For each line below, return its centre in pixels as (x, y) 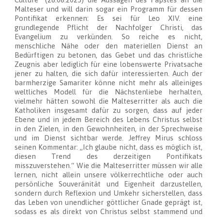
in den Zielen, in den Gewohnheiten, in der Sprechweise (108, 129)
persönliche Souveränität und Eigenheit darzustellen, (108, 184)
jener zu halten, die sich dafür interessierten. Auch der (108, 74)
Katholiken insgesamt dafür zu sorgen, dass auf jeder (108, 110)
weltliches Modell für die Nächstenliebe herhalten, (108, 92)
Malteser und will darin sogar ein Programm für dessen (108, 9)
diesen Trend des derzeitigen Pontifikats (108, 156)
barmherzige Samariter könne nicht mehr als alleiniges (108, 83)
